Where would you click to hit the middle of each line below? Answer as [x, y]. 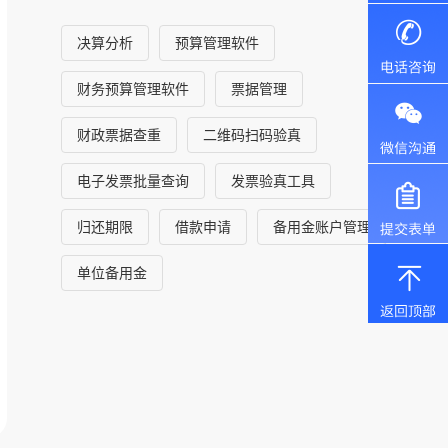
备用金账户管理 [322, 226]
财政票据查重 [119, 134]
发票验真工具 [273, 180]
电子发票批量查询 [133, 180]
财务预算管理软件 [133, 88]
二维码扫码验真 [252, 134]
